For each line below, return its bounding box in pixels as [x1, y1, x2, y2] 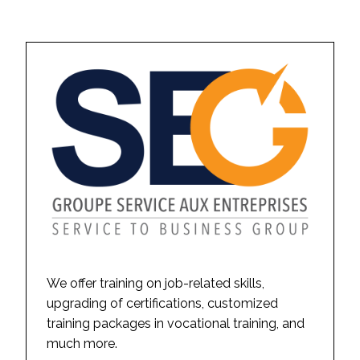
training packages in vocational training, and [47, 316, 305, 332]
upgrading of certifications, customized [47, 296, 278, 312]
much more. [47, 336, 117, 352]
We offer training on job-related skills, [47, 276, 264, 292]
